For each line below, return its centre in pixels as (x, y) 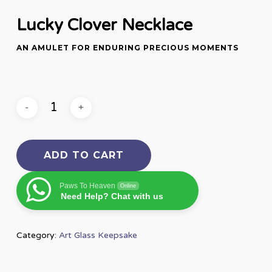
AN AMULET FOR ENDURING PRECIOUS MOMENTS (127, 48)
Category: (37, 236)
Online (128, 186)
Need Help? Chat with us (112, 196)
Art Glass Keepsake (98, 236)
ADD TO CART (83, 155)
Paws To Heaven (87, 186)
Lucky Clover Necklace (104, 25)
